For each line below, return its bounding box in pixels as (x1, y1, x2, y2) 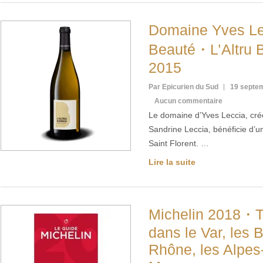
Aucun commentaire (154, 97, 222, 105)
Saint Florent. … (149, 139, 209, 148)
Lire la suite (149, 157, 195, 167)
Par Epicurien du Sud (149, 83, 218, 91)
